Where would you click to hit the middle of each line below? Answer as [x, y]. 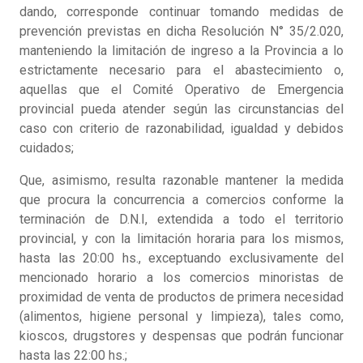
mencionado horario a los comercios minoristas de [181, 278]
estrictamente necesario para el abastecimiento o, [181, 70]
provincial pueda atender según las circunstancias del [181, 109]
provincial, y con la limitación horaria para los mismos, [181, 239]
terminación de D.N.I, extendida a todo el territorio [181, 220]
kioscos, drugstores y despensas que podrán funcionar [181, 336]
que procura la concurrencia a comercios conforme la [181, 200]
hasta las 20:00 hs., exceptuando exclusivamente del [181, 258]
